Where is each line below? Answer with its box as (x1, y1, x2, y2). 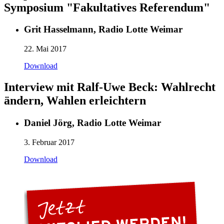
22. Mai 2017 (24, 44, 66, 53)
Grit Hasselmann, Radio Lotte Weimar (24, 24, 182, 35)
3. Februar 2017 (24, 137, 74, 146)
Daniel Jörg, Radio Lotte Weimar (24, 117, 161, 128)
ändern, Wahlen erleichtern (4, 94, 146, 107)
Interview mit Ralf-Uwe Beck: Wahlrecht (4, 80, 215, 94)
